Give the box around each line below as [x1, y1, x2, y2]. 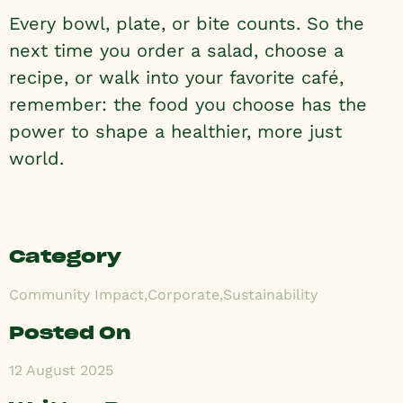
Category [9, 245, 121, 269]
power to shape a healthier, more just [9, 121, 342, 143]
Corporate [148, 286, 219, 304]
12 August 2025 [9, 362, 113, 380]
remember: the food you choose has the [9, 94, 367, 116]
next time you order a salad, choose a [9, 40, 344, 62]
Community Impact [9, 286, 144, 304]
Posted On [9, 321, 130, 345]
